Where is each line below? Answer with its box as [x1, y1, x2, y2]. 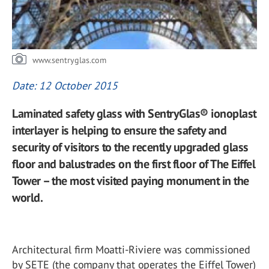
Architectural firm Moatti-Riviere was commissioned [12, 243, 250, 256]
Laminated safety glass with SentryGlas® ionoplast [12, 106, 256, 121]
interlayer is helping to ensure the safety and [12, 122, 226, 138]
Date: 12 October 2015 [12, 79, 118, 92]
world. [12, 190, 43, 205]
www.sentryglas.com [32, 55, 106, 65]
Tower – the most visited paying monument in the [12, 173, 249, 189]
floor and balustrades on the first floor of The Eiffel [12, 156, 255, 172]
